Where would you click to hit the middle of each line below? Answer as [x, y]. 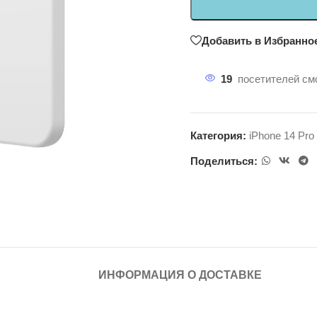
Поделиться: [224, 161]
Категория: [218, 136]
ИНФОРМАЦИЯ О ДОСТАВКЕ [180, 275]
